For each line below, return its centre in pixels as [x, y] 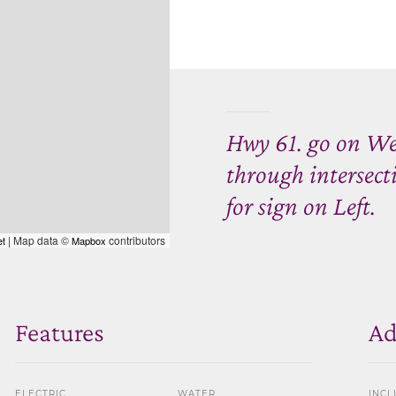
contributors [136, 240]
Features [59, 331]
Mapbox [89, 240]
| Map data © [38, 240]
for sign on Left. [301, 205]
